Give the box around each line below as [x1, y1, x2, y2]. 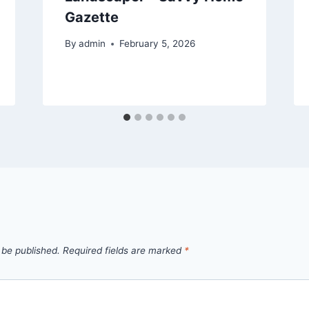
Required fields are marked [63, 245, 184, 257]
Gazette [64, 8, 119, 26]
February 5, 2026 [119, 38, 195, 50]
